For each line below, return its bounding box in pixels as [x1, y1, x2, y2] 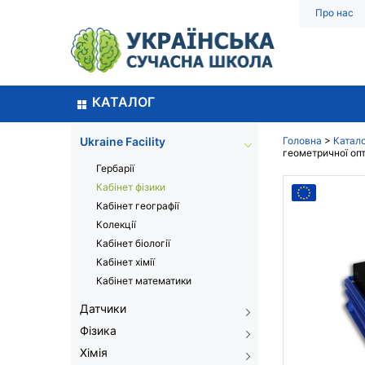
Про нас [315, 7, 354, 19]
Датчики [80, 301, 126, 315]
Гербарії [96, 162, 134, 174]
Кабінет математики [96, 275, 191, 287]
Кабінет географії [96, 200, 179, 212]
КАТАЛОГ [92, 93, 155, 110]
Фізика [80, 323, 117, 337]
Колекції [96, 218, 136, 231]
